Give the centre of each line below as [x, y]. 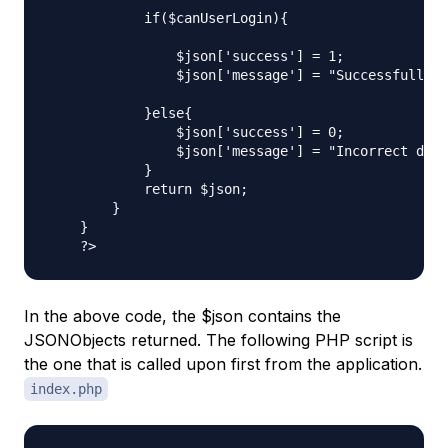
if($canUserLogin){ [168, 17]
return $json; [148, 188]
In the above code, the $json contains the [182, 315]
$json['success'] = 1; [196, 55]
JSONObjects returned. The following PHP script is [218, 339]
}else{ [120, 112]
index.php [66, 388]
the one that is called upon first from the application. [223, 363]
